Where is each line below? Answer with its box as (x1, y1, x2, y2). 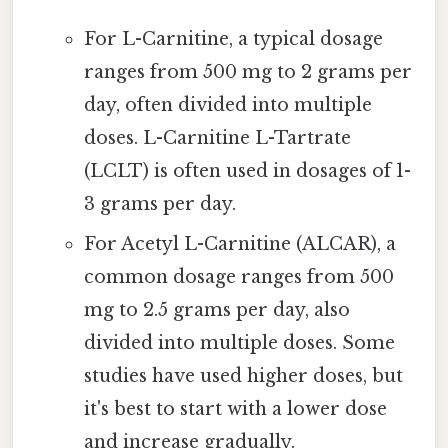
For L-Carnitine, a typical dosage (83, 28, 383, 51)
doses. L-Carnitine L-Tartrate (83, 127, 351, 150)
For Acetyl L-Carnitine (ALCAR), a (83, 233, 396, 256)
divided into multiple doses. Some (83, 332, 395, 355)
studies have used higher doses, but (83, 365, 403, 388)
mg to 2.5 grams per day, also (83, 299, 350, 322)
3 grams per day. (83, 193, 236, 216)
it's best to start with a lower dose (83, 398, 387, 421)
